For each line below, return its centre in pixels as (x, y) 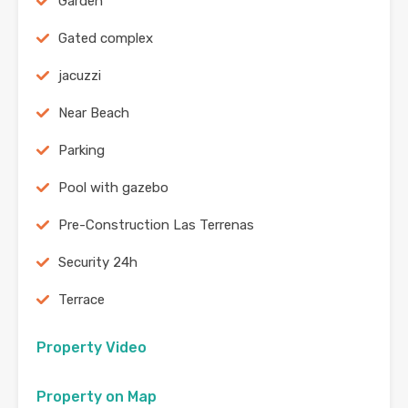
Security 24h (98, 263)
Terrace (82, 300)
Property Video (92, 348)
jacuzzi (80, 76)
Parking (82, 151)
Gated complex (106, 39)
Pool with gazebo (113, 188)
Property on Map (97, 397)
